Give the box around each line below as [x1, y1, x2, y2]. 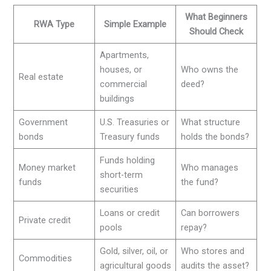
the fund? [180, 177, 218, 188]
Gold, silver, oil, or [99, 246, 168, 257]
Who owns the [180, 64, 238, 76]
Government [18, 117, 68, 128]
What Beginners [185, 11, 248, 23]
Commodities [18, 253, 72, 264]
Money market [18, 162, 76, 174]
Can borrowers [180, 207, 240, 219]
